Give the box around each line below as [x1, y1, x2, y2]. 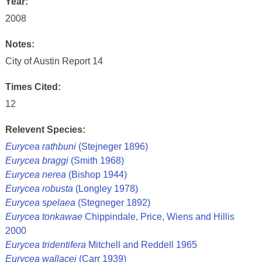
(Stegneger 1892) [75, 198, 150, 208]
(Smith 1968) [68, 156, 124, 166]
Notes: [5, 39, 35, 49]
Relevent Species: [5, 125, 85, 135]
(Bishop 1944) [65, 170, 127, 180]
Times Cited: [5, 82, 61, 92]
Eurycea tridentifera [5, 240, 86, 250]
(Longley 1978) [73, 184, 138, 194]
